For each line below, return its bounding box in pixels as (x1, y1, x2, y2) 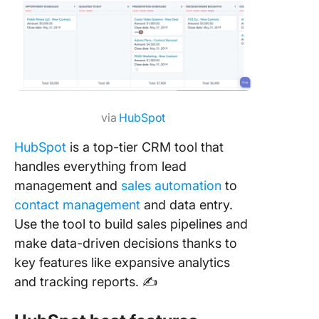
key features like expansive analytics (14, 254, 230, 270)
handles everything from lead (14, 158, 187, 174)
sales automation (121, 177, 221, 193)
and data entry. (140, 197, 233, 212)
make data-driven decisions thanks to (14, 235, 237, 251)
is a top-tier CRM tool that (66, 139, 224, 155)
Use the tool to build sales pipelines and (14, 216, 248, 231)
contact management (14, 197, 140, 212)
